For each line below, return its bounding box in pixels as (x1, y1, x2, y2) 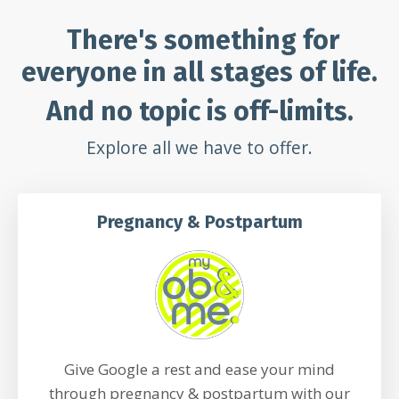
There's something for (66, 24, 339, 56)
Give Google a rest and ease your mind (64, 359, 335, 379)
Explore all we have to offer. (86, 135, 313, 159)
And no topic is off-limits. (45, 95, 354, 127)
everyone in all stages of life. (21, 56, 378, 88)
